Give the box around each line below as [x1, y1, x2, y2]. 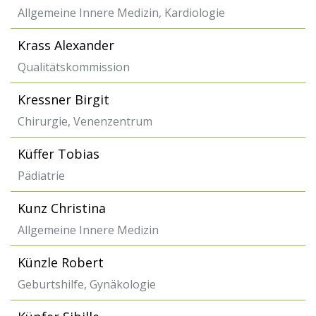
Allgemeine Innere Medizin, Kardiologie [18, 5, 225, 20]
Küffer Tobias [18, 145, 99, 162]
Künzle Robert [18, 254, 104, 271]
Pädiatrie [18, 168, 65, 183]
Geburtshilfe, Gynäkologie [18, 276, 156, 292]
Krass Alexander [18, 37, 114, 54]
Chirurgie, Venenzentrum [18, 114, 152, 129]
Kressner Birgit [18, 91, 109, 108]
